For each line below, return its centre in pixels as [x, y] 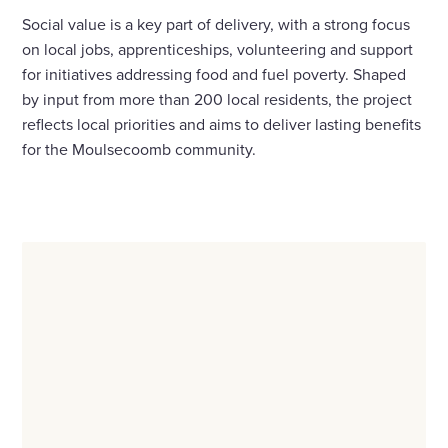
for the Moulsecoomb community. [139, 149]
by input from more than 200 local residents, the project [217, 99]
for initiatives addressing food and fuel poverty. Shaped [214, 74]
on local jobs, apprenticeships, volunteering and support [218, 49]
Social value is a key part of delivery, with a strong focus [216, 24]
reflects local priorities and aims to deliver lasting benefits [222, 124]
